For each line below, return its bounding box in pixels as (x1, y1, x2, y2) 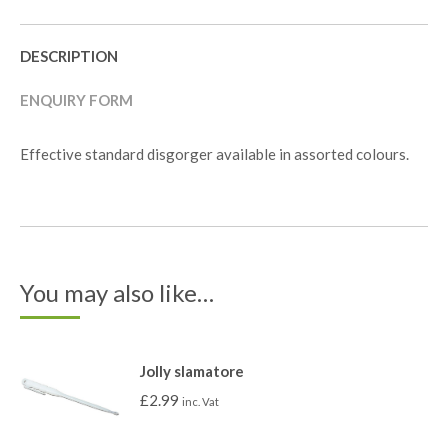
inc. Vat (182, 395, 219, 408)
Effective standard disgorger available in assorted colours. (20, 145, 409, 163)
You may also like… (20, 278, 214, 307)
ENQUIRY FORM (20, 91, 133, 109)
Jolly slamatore (140, 362, 244, 380)
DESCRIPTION (20, 47, 118, 65)
